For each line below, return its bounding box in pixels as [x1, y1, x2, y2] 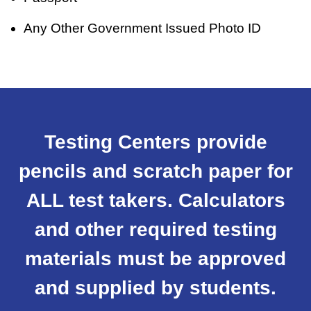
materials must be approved [25, 248, 286, 270]
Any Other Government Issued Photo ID [24, 21, 262, 36]
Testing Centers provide [44, 131, 267, 153]
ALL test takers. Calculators [26, 190, 285, 212]
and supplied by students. [35, 277, 276, 299]
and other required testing [34, 219, 277, 241]
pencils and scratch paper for [18, 160, 293, 183]
